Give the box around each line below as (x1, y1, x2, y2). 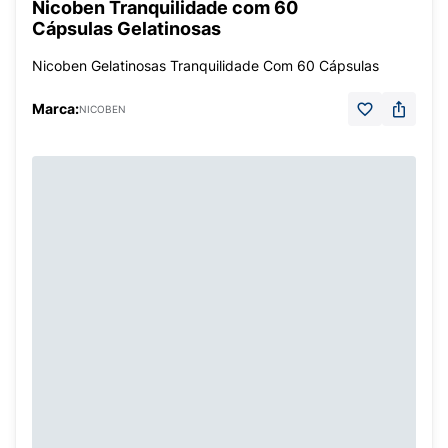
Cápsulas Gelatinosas (32, 18, 221, 39)
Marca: (32, 100, 79, 117)
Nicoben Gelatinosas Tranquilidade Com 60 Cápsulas (32, 57, 379, 74)
